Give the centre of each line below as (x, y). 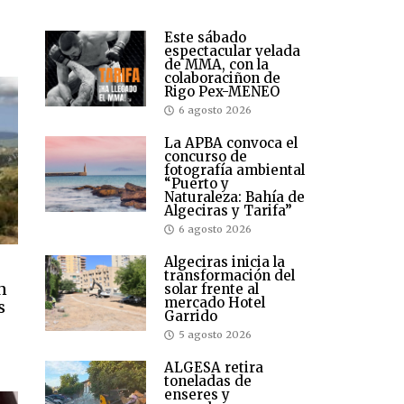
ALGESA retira (214, 368)
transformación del (230, 276)
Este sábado (205, 38)
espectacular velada (232, 51)
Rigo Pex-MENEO (222, 92)
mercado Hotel (215, 303)
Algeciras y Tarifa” (228, 211)
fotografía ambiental (234, 170)
